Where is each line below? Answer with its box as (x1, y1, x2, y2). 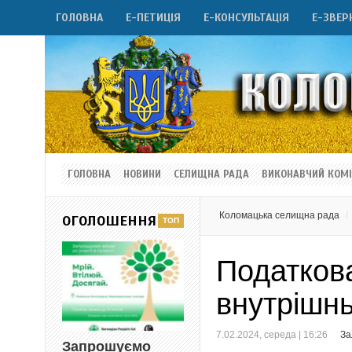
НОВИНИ (123, 168, 161, 181)
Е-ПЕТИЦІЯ (126, 11, 181, 24)
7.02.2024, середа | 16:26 (216, 329, 328, 340)
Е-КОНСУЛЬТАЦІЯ (203, 11, 289, 24)
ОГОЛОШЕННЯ (62, 212, 156, 229)
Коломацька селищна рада (219, 210, 340, 221)
